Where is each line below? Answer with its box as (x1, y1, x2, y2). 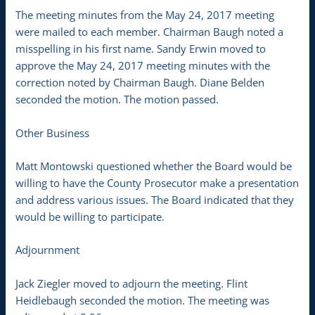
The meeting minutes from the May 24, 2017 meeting (15, 8, 275, 22)
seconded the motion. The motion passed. (15, 92, 219, 107)
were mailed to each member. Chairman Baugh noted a (15, 25, 284, 39)
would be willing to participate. (15, 209, 165, 224)
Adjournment (15, 243, 80, 257)
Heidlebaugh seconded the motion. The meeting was (15, 292, 270, 307)
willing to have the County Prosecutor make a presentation (15, 175, 300, 190)
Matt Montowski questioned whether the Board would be (15, 158, 292, 173)
